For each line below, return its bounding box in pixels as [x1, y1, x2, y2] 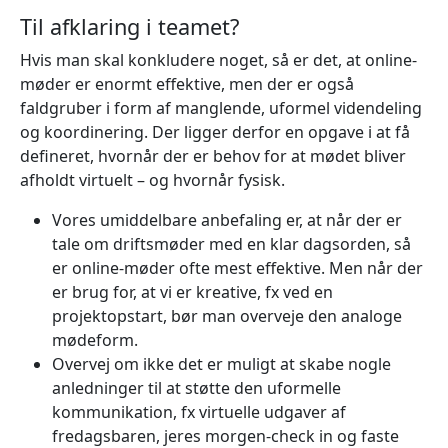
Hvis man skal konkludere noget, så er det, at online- [20, 48, 417, 71]
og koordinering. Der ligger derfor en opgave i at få [20, 120, 410, 143]
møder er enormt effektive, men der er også [20, 72, 354, 95]
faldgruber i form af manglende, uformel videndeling [20, 96, 422, 119]
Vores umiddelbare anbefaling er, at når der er [52, 208, 402, 231]
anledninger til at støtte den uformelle [52, 376, 341, 399]
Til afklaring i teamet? [20, 11, 239, 41]
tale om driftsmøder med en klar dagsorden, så [52, 232, 411, 255]
